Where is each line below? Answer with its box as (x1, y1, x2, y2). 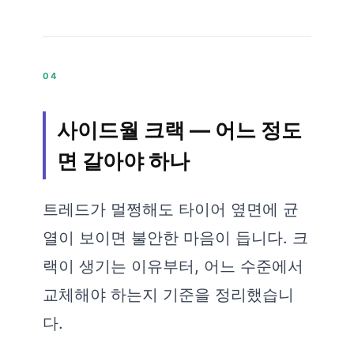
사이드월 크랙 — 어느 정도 (57, 118, 302, 143)
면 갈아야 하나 (57, 149, 190, 174)
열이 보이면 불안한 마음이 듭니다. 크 (43, 228, 308, 248)
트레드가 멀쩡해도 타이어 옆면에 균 (43, 199, 299, 220)
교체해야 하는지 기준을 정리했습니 (43, 284, 294, 305)
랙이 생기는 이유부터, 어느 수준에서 (43, 256, 303, 277)
